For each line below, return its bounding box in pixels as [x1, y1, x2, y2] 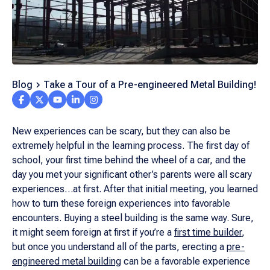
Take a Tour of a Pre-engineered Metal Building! [43, 79, 256, 90]
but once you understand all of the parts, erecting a [12, 241, 227, 253]
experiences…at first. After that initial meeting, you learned [12, 183, 258, 195]
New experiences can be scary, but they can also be [12, 125, 230, 137]
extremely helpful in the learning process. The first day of [12, 140, 250, 151]
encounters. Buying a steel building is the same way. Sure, [12, 212, 254, 224]
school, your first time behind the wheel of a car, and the [12, 154, 246, 166]
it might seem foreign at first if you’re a [12, 227, 174, 238]
